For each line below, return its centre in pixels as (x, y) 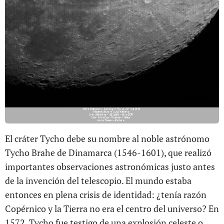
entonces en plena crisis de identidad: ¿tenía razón (106, 194)
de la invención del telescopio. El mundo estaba (98, 180)
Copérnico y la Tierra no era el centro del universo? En (112, 208)
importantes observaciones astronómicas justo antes (110, 166)
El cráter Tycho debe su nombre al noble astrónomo (107, 138)
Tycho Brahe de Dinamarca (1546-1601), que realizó (108, 152)
